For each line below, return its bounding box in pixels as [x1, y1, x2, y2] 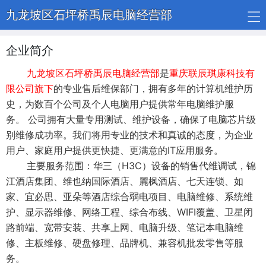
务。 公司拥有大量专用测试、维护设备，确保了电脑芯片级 [6, 113, 256, 125]
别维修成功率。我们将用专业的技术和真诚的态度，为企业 [6, 129, 253, 141]
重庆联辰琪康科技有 [169, 67, 255, 79]
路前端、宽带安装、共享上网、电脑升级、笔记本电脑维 [6, 221, 243, 233]
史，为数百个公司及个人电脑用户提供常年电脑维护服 [6, 98, 234, 110]
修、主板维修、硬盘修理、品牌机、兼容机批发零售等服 [6, 237, 243, 249]
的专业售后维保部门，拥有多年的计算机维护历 [53, 83, 253, 94]
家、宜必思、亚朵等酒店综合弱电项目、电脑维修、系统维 [6, 191, 253, 202]
